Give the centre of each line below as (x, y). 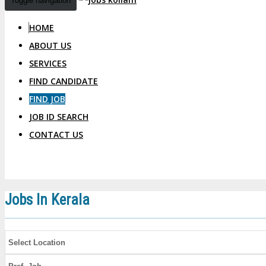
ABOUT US (50, 45)
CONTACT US (56, 134)
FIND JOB (47, 99)
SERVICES (48, 63)
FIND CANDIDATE (64, 81)
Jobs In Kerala (47, 200)
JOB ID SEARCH (59, 117)
